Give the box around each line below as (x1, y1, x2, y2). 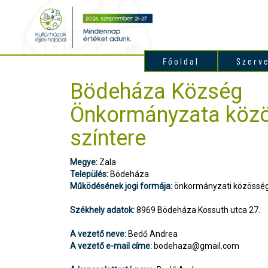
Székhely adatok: (70, 205, 135, 215)
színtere (70, 126, 146, 151)
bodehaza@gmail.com (154, 241, 239, 251)
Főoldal (163, 55, 199, 66)
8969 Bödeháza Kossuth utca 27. (135, 205, 260, 215)
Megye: (70, 157, 98, 167)
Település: (70, 169, 108, 179)
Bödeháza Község (70, 79, 242, 105)
